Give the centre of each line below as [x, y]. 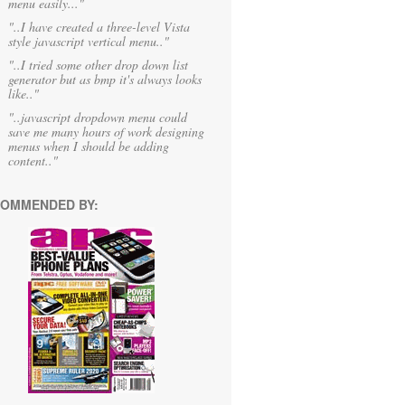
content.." [33, 160]
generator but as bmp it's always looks [105, 79]
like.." [24, 94]
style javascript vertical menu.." [89, 41]
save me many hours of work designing [106, 132]
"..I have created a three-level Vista [99, 27]
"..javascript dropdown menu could [98, 117]
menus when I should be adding [89, 146]
